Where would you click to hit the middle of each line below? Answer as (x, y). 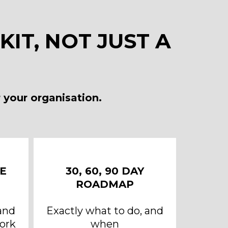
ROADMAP (105, 184)
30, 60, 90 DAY (105, 171)
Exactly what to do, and (105, 211)
